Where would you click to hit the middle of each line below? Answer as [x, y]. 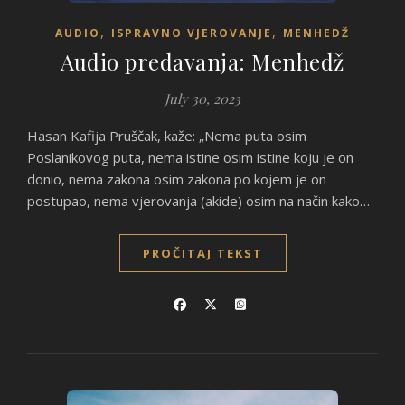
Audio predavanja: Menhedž [202, 61]
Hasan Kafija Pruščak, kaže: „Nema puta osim [33, 136]
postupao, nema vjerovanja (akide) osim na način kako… [198, 201]
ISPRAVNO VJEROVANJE [192, 33]
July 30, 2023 [202, 99]
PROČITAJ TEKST [202, 253]
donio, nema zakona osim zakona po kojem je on [177, 179]
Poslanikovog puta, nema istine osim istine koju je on [190, 157]
